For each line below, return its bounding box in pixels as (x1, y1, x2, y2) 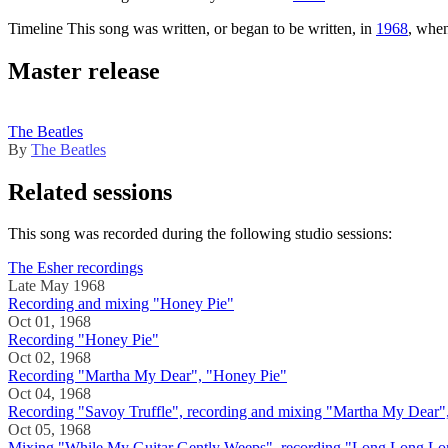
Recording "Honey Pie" (8, 331, 159, 349)
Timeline (8, 19, 63, 37)
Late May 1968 (8, 277, 105, 295)
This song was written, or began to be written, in (63, 19, 376, 37)
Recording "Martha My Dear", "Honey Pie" (8, 367, 287, 385)
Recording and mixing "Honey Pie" (8, 295, 234, 313)
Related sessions (8, 178, 172, 205)
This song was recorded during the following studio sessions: (8, 225, 392, 243)
